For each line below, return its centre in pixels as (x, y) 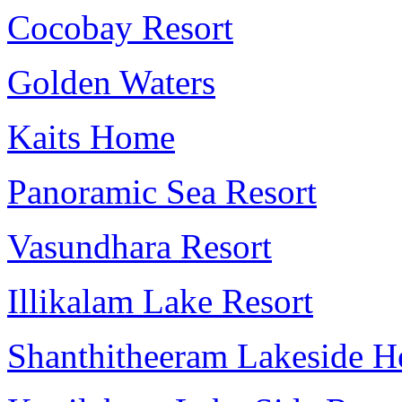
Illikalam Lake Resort (160, 301)
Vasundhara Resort (140, 246)
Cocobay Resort (120, 27)
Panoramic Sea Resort (162, 192)
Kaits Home (91, 137)
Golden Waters (111, 82)
